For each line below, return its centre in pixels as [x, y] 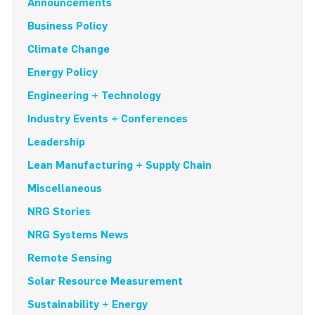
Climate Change [69, 49]
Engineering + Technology [94, 96]
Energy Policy [63, 72]
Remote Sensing [70, 258]
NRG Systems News [78, 235]
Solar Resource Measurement [105, 281]
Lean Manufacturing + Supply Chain [120, 165]
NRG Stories [59, 212]
